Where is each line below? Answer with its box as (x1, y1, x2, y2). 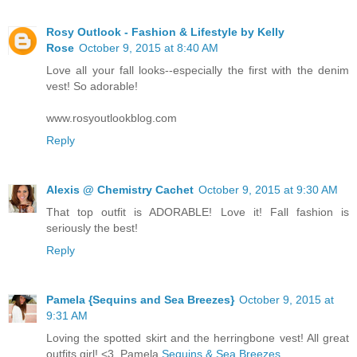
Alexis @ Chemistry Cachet (46, 183, 194, 197)
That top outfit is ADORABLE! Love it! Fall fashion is (46, 206, 349, 219)
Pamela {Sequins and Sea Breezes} (46, 293, 234, 307)
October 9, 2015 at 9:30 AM (198, 183, 338, 197)
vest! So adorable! (46, 80, 138, 93)
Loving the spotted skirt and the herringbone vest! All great (46, 331, 349, 345)
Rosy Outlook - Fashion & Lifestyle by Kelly (46, 25, 284, 39)
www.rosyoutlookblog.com (46, 112, 177, 125)
